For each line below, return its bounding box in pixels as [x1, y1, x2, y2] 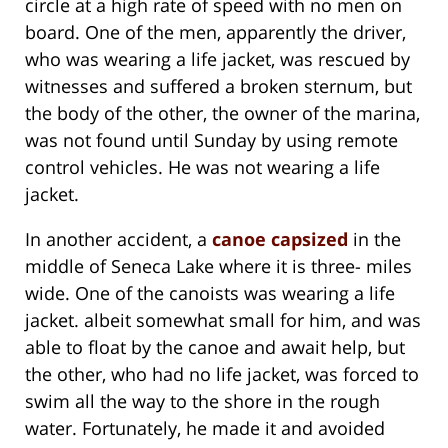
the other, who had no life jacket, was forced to [25, 361, 419, 386]
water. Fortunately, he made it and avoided [25, 415, 385, 440]
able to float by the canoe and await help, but [25, 334, 405, 359]
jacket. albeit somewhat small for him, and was [25, 307, 421, 332]
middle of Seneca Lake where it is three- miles [25, 253, 412, 278]
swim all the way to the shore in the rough [25, 388, 380, 413]
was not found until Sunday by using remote [25, 127, 398, 152]
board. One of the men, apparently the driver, [25, 19, 406, 44]
